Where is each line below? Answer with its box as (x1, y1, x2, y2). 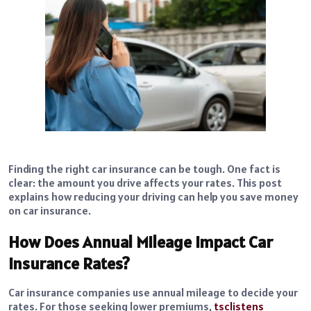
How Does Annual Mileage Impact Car (8, 231, 273, 253)
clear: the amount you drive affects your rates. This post (8, 176, 282, 190)
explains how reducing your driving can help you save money (8, 190, 299, 204)
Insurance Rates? (8, 253, 130, 275)
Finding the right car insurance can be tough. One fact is (8, 162, 280, 176)
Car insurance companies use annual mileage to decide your (8, 285, 298, 300)
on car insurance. (8, 203, 91, 218)
